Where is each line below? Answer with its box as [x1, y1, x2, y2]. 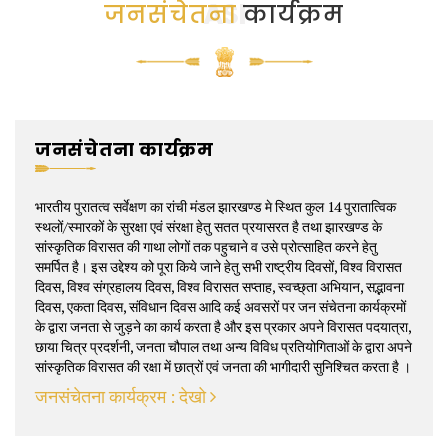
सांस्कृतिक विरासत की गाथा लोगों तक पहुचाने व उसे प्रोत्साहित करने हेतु [35, 237, 377, 256]
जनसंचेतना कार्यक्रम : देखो [35, 384, 210, 408]
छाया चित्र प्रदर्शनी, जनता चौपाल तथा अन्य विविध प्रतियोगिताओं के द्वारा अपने [35, 337, 412, 356]
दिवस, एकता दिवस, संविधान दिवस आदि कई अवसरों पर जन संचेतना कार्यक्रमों [35, 297, 406, 316]
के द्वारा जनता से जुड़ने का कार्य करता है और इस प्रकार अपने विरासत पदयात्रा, [35, 317, 411, 336]
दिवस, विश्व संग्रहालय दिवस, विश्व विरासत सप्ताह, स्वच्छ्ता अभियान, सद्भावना [35, 277, 404, 296]
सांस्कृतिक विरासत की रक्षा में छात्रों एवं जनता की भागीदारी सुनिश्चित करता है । [35, 357, 411, 376]
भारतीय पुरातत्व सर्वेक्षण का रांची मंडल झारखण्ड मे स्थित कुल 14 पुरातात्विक [35, 197, 396, 216]
